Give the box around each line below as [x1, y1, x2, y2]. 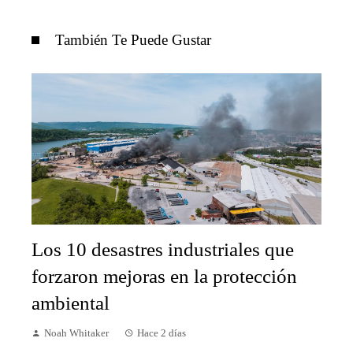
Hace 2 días [137, 328, 186, 339]
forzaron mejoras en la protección [32, 266, 297, 287]
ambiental [32, 292, 110, 314]
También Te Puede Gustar [55, 31, 211, 48]
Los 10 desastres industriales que [32, 239, 294, 260]
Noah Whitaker [44, 328, 109, 339]
